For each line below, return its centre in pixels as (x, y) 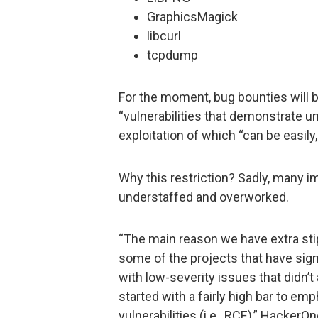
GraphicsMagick (192, 16)
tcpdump (172, 55)
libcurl (164, 35)
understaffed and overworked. (204, 197)
